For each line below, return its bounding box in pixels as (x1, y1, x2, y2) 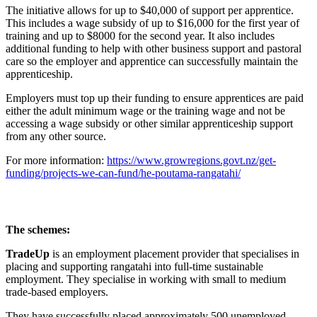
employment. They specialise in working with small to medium (6, 272, 286, 285)
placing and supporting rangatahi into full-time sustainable (6, 260, 263, 272)
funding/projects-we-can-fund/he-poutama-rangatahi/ (6, 166, 241, 179)
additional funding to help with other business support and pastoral (6, 42, 301, 54)
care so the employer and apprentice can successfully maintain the (6, 54, 298, 67)
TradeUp (6, 247, 50, 260)
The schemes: (6, 223, 70, 236)
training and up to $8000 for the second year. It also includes (6, 29, 275, 42)
